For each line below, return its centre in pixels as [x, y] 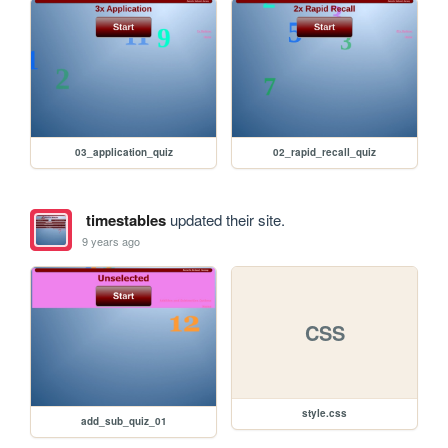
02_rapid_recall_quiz [325, 152]
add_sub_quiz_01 [123, 420]
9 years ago [111, 240]
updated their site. [225, 220]
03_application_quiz [123, 152]
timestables [125, 220]
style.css [325, 413]
